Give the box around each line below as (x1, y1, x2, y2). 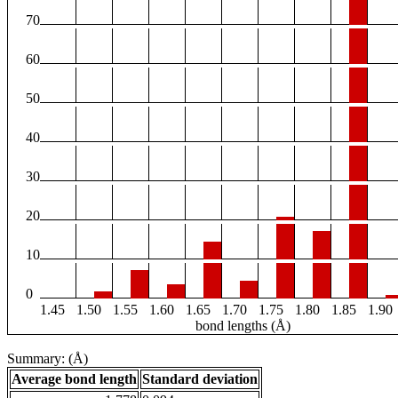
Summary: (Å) (7, 351, 88, 367)
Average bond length (12, 371, 137, 387)
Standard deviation (142, 371, 258, 387)
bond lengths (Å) (195, 318, 291, 334)
